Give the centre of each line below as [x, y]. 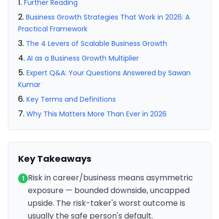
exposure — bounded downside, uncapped [109, 190]
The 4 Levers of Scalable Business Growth [97, 44]
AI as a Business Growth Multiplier [83, 58]
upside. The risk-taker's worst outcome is [107, 203]
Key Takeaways [55, 159]
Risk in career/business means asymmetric [110, 178]
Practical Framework [53, 29]
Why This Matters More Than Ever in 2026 [97, 114]
